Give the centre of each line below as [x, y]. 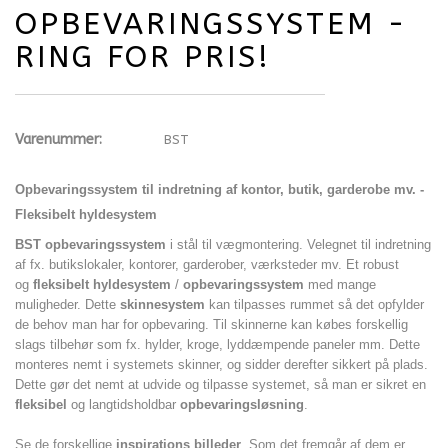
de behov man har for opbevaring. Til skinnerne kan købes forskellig [211, 325]
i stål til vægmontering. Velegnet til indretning [298, 245]
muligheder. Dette [67, 305]
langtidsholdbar [134, 405]
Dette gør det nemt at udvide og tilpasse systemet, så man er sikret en [220, 385]
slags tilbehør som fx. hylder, [101, 345]
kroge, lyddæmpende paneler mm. [288, 345]
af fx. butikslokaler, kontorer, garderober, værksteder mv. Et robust [207, 265]
